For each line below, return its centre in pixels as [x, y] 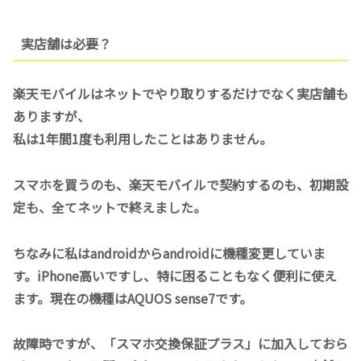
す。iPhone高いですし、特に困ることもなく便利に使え [175, 275]
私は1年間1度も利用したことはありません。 [143, 138]
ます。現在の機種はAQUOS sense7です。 [133, 298]
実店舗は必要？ [66, 44]
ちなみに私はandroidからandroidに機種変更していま [169, 253]
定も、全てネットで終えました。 [110, 207]
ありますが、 [52, 116]
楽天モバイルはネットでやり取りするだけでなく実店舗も [180, 93]
